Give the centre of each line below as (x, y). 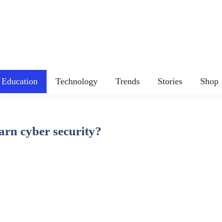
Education (19, 81)
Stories (170, 81)
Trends (127, 81)
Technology (76, 81)
